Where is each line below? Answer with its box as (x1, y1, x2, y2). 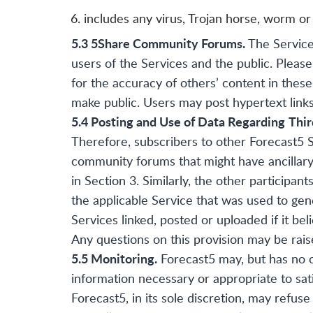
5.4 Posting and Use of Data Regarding (71, 112, 285, 131)
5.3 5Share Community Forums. (71, 34, 245, 52)
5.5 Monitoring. (71, 249, 157, 268)
